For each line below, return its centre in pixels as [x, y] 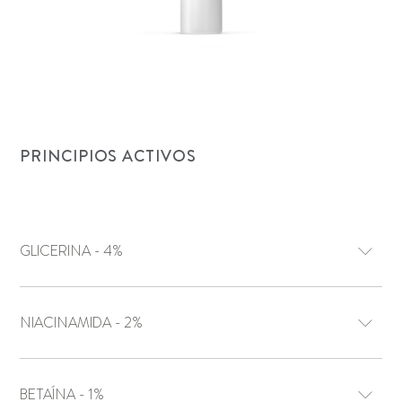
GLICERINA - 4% [114, 251]
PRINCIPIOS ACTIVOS [108, 156]
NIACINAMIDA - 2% [134, 323]
